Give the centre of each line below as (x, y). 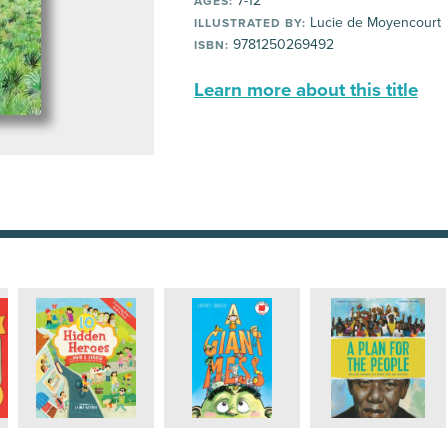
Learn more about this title (306, 90)
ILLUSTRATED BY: (250, 23)
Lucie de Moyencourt (373, 22)
